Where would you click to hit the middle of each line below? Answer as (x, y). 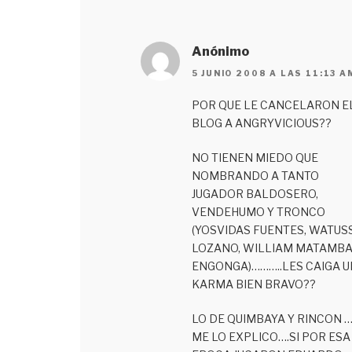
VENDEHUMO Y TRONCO (258, 212)
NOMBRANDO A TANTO (255, 176)
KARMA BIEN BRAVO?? (253, 284)
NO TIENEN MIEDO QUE (255, 158)
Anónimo (220, 52)
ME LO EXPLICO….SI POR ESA (271, 337)
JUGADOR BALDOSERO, (255, 194)
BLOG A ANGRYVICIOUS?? (261, 123)
